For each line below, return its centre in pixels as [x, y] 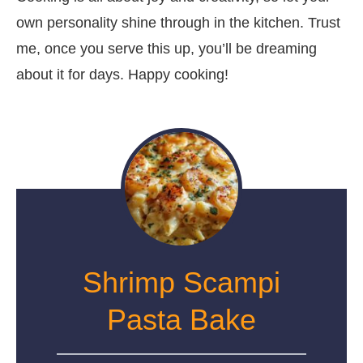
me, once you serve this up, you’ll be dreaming [167, 48]
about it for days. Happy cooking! [122, 74]
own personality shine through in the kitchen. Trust [178, 22]
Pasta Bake [181, 319]
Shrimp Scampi [181, 282]
